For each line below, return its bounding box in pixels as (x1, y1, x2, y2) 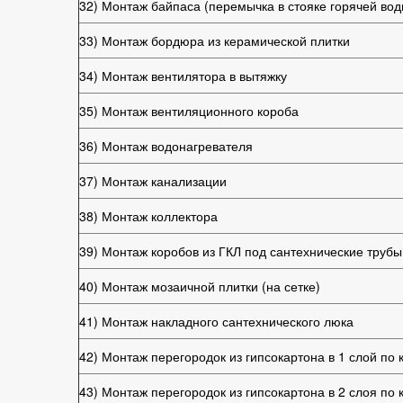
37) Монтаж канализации (79, 172, 227, 190)
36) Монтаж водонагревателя (79, 137, 253, 155)
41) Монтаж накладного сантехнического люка (79, 312, 354, 330)
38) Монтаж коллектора (79, 207, 218, 225)
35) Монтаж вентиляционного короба (79, 102, 299, 120)
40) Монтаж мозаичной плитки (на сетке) (79, 277, 320, 295)
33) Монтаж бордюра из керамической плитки (79, 31, 350, 49)
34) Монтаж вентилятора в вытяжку (79, 67, 287, 85)
